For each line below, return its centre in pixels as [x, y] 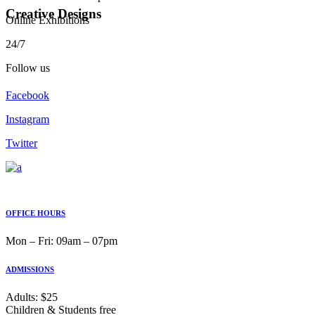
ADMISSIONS [30, 270]
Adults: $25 [32, 297]
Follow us [28, 68]
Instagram [27, 120]
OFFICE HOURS [36, 213]
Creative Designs [53, 14]
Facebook [27, 96]
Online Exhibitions [47, 20]
